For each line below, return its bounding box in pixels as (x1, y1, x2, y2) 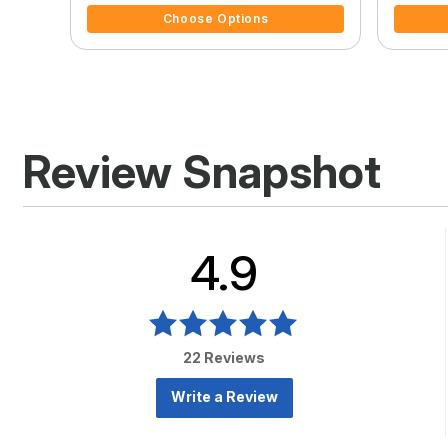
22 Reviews (183, 348, 266, 366)
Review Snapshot (23, 143, 381, 199)
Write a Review (170, 387, 278, 405)
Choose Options (162, 10, 269, 26)
